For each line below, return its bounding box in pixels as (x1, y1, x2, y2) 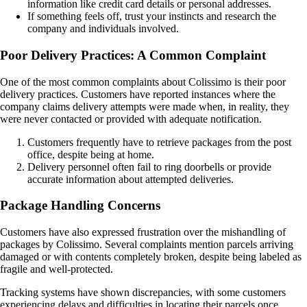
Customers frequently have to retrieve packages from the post (27, 136, 291, 148)
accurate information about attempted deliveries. (27, 173, 234, 185)
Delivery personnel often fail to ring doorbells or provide (27, 160, 271, 173)
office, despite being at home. (27, 148, 154, 160)
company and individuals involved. (27, 23, 179, 35)
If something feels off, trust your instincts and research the (27, 10, 276, 23)
